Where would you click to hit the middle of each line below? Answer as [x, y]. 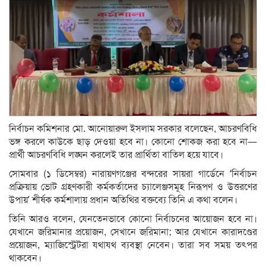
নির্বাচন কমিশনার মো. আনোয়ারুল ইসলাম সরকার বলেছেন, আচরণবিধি [133, 129]
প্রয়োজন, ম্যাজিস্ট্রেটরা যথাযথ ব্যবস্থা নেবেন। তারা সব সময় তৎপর [133, 246]
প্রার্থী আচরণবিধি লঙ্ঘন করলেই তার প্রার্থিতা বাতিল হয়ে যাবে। [116, 155]
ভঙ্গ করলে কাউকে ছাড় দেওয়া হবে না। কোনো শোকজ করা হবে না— [133, 142]
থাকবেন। [25, 259]
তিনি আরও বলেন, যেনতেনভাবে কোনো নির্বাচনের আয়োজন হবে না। [133, 219]
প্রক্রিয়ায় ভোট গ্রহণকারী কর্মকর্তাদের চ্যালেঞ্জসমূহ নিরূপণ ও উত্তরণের [133, 187]
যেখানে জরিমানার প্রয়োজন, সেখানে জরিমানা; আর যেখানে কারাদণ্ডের [133, 232]
